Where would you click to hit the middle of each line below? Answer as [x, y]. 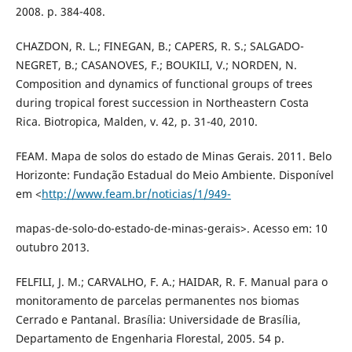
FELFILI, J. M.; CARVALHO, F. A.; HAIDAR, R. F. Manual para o [171, 282]
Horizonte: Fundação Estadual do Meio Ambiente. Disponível [174, 175]
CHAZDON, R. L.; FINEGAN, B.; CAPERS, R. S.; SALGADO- [159, 46]
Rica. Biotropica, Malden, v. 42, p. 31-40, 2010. [136, 122]
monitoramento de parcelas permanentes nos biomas [157, 301]
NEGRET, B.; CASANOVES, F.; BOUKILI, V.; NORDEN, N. [156, 65]
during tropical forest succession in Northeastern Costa [162, 103]
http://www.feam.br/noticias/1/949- [136, 194]
